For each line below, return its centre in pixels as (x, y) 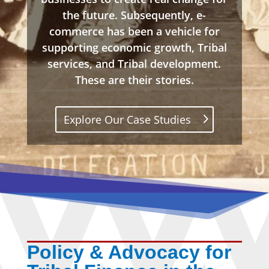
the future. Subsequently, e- (134, 15)
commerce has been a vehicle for (134, 31)
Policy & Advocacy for (129, 252)
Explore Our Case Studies (128, 120)
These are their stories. (134, 80)
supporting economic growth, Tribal (134, 47)
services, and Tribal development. (134, 63)
